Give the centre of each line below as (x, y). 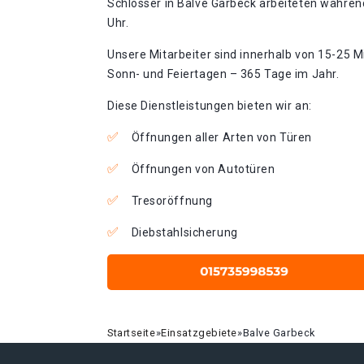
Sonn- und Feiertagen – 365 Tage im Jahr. (223, 74)
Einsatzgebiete (199, 333)
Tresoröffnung (172, 201)
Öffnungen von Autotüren (203, 169)
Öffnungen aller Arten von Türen (221, 137)
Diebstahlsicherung (184, 232)
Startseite (132, 333)
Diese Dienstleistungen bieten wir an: (210, 106)
